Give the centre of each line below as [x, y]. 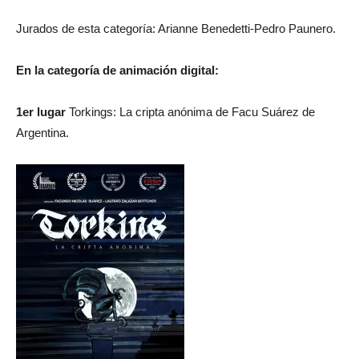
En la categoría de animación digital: [117, 70]
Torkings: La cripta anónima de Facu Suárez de [190, 112]
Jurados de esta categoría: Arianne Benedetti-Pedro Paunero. [176, 28]
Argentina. [42, 133]
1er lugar [41, 112]
